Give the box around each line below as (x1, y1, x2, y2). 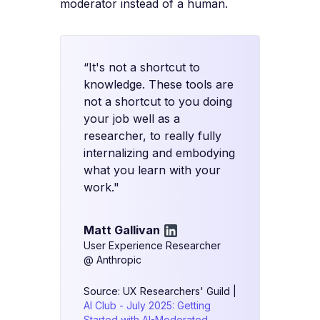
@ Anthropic (84, 253, 141, 266)
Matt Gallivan (84, 222, 160, 237)
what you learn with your (84, 162, 221, 177)
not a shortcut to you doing (84, 94, 232, 109)
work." (84, 179, 119, 194)
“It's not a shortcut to (84, 59, 200, 74)
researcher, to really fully (84, 128, 221, 143)
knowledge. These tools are (84, 76, 234, 91)
